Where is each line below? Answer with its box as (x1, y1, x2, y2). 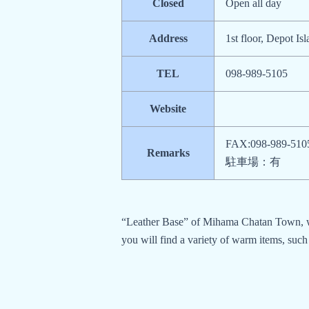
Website (150, 102, 186, 114)
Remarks (146, 146, 190, 159)
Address (148, 32, 188, 44)
